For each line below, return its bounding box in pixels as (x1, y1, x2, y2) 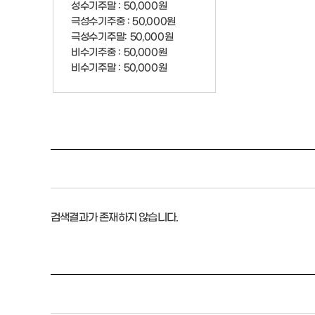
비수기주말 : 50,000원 (71, 61, 167, 72)
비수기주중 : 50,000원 (71, 46, 167, 56)
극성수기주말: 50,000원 (71, 30, 174, 41)
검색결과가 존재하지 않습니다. (51, 210, 179, 221)
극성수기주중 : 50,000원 (71, 15, 176, 25)
